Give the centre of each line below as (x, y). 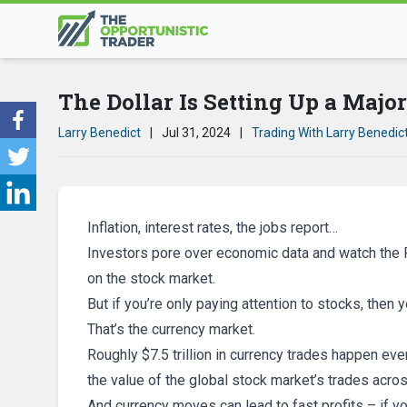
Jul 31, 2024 (196, 133)
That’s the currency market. (171, 329)
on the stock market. (151, 278)
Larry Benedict (99, 133)
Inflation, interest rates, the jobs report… (213, 228)
